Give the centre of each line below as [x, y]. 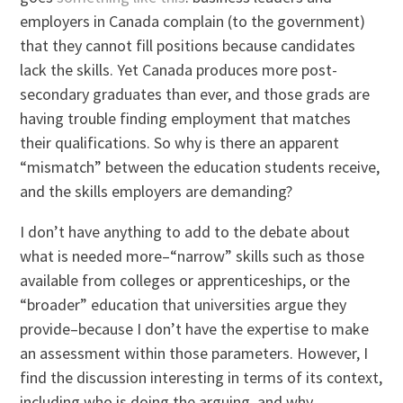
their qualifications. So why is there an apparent [180, 143]
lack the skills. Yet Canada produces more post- [179, 70]
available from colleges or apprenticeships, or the [185, 281]
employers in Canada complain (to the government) [193, 22]
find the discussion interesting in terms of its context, [201, 378]
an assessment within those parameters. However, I [194, 354]
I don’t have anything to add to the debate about [185, 232]
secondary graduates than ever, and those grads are [195, 94]
